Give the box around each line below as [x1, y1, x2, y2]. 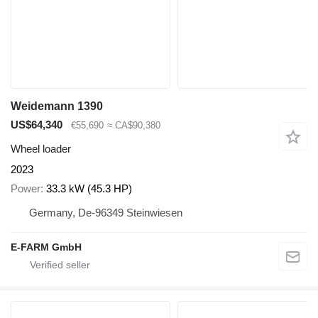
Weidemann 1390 [11, 99, 103, 112]
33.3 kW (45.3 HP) [46, 182, 132, 194]
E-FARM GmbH [11, 241, 82, 253]
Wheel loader [11, 143, 71, 155]
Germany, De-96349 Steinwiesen [29, 206, 182, 219]
